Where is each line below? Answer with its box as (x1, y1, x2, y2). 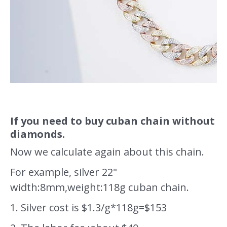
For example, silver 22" (10, 165, 117, 179)
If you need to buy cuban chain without (10, 113, 215, 128)
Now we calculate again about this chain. (10, 144, 204, 159)
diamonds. (10, 127, 65, 141)
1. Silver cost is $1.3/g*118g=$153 (10, 200, 167, 214)
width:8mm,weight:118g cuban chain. (10, 180, 189, 194)
